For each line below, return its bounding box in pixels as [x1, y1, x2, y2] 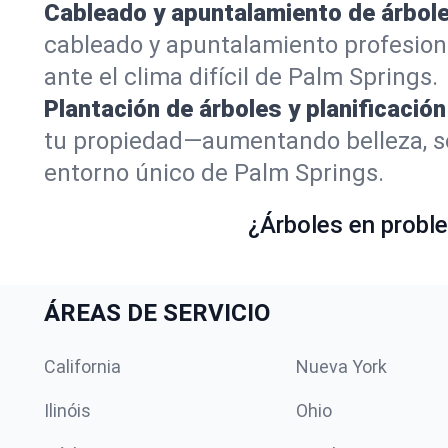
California [44, 356, 121, 377]
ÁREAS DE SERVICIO [44, 299, 270, 327]
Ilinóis [44, 400, 91, 421]
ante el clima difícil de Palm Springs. [44, 63, 438, 91]
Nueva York [296, 356, 387, 377]
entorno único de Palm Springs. [44, 159, 384, 187]
